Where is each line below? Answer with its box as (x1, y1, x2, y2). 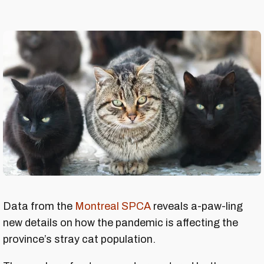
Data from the (3, 200, 75, 213)
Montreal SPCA (75, 200, 151, 213)
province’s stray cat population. (3, 233, 156, 246)
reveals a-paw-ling (151, 200, 243, 213)
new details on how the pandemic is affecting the (3, 217, 238, 229)
